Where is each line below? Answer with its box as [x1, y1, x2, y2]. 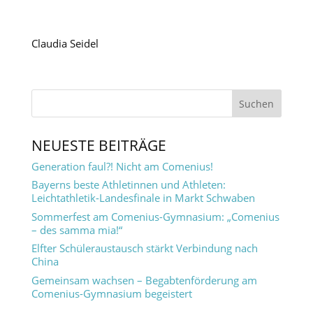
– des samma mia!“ [31, 222, 122, 237]
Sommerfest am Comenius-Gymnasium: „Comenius [31, 209, 279, 224]
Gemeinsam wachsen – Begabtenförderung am [31, 272, 257, 287]
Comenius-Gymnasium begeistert [31, 286, 192, 300]
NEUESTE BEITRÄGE [31, 135, 166, 155]
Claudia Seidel [31, 36, 99, 50]
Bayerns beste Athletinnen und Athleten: [31, 177, 226, 192]
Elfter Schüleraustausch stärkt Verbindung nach [31, 241, 258, 256]
